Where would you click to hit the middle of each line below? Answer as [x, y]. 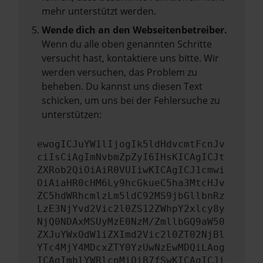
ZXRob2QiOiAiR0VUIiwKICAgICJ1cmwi [131, 170]
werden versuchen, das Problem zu [119, 72]
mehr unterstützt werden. [99, 11]
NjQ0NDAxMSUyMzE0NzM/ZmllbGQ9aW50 [131, 222]
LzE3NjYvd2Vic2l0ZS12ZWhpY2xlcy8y [131, 209]
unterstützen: [72, 114]
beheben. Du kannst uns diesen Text [122, 86]
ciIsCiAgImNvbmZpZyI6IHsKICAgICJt [131, 157]
